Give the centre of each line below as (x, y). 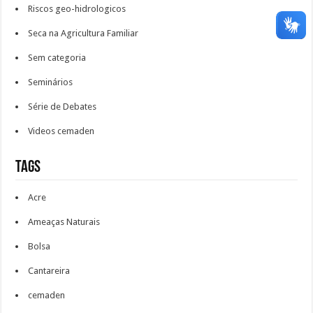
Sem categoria (57, 58)
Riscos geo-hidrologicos (77, 9)
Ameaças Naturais (64, 222)
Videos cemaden (61, 131)
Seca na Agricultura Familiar (83, 33)
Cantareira (49, 271)
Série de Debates (63, 107)
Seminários (51, 82)
